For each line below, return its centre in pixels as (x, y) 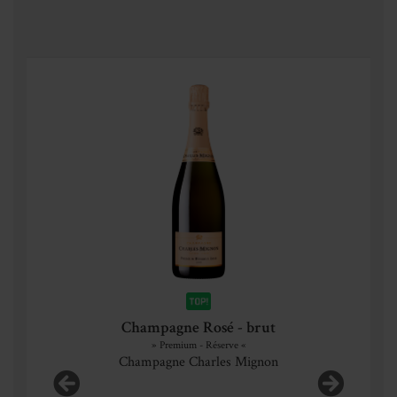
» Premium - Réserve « (198, 344)
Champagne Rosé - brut (198, 328)
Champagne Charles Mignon (198, 361)
